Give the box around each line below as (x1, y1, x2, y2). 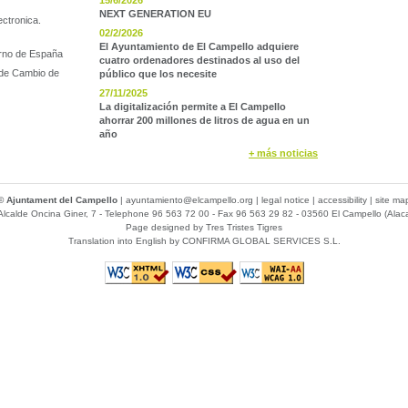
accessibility (318, 195, 367, 205)
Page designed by (126, 222, 206, 232)
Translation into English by (67, 236, 182, 246)
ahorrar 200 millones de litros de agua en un (99, 115, 310, 126)
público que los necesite (99, 68, 217, 79)
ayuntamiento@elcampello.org (126, 195, 253, 205)
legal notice (261, 195, 310, 205)
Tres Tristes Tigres (206, 222, 282, 232)
